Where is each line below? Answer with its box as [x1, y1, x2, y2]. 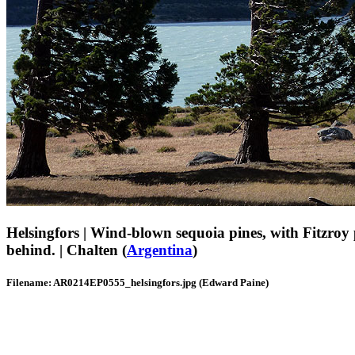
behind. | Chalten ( [6, 241, 127, 258]
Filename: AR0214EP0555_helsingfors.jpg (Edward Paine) [6, 276, 269, 288]
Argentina [127, 241, 193, 258]
